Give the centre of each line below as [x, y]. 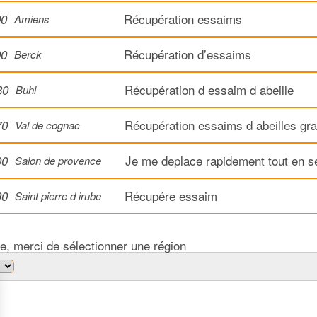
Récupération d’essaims [188, 54]
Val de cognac [47, 125]
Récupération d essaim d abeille [209, 89]
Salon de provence [58, 160]
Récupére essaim [171, 195]
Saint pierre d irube [58, 195]
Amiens [32, 18]
